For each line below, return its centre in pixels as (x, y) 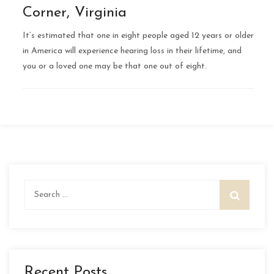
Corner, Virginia (75, 13)
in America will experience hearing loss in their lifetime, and (132, 51)
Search (38, 187)
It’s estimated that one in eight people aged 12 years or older (138, 35)
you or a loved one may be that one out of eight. (115, 66)
